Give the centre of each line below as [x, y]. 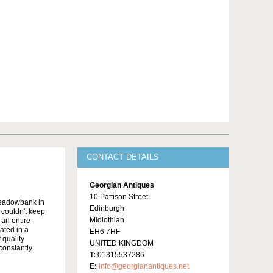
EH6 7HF [105, 232]
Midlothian [107, 220]
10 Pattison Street [119, 197]
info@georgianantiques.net [144, 267]
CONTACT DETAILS [123, 158]
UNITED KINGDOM [122, 243]
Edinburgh [107, 209]
